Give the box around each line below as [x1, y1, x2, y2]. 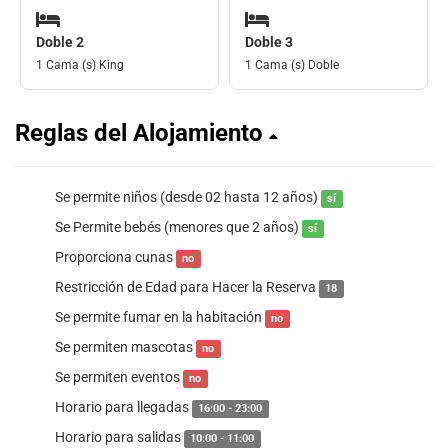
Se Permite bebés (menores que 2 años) [55, 219, 302, 236]
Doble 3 [245, 34, 293, 51]
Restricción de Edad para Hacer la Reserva [55, 279, 319, 296]
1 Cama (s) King [36, 58, 124, 73]
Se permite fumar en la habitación [55, 309, 265, 326]
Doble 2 [36, 34, 84, 51]
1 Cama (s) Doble [245, 58, 339, 73]
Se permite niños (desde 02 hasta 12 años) [55, 189, 321, 206]
